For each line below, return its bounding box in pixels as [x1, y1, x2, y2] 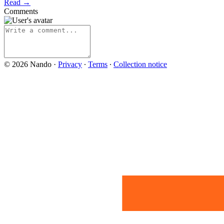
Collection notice [113, 59, 167, 68]
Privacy [58, 59, 82, 68]
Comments [4, 6, 38, 15]
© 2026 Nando [4, 59, 51, 68]
